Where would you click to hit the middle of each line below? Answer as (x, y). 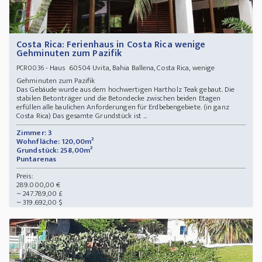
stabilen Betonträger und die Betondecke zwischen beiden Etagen (119, 99)
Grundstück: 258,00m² (54, 151)
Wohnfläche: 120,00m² (55, 142)
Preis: (25, 176)
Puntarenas (37, 159)
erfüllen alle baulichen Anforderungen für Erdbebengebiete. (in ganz (123, 107)
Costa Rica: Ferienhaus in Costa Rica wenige (111, 45)
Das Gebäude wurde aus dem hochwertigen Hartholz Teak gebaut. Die (126, 90)
